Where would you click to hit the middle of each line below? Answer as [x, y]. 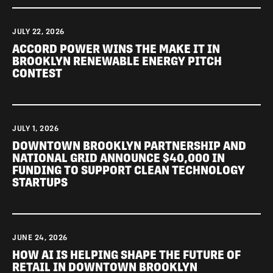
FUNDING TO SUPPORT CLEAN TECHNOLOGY [129, 171]
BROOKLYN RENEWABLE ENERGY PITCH [117, 62]
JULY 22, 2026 [38, 32]
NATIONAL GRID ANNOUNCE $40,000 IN [119, 158]
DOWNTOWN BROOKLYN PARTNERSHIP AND [129, 146]
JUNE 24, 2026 [40, 238]
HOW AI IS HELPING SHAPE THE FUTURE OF [126, 255]
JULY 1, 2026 [35, 129]
